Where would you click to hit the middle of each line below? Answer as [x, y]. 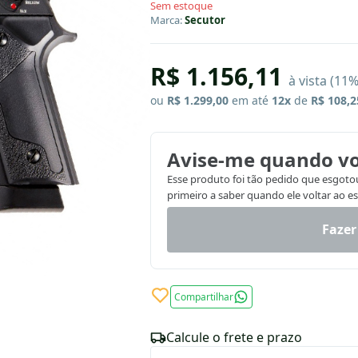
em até [250, 101]
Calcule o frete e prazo [234, 338]
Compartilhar [204, 297]
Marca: [167, 20]
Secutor [205, 20]
